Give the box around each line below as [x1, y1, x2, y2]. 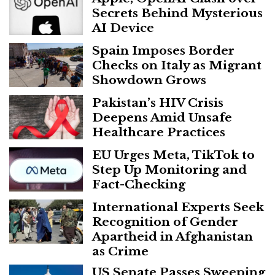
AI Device [92, 20, 154, 35]
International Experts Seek [92, 199, 264, 214]
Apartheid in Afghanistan [92, 228, 253, 244]
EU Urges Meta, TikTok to [92, 147, 255, 162]
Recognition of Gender [92, 214, 238, 229]
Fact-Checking [92, 176, 185, 192]
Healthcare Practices [92, 124, 225, 139]
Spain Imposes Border [92, 42, 234, 58]
